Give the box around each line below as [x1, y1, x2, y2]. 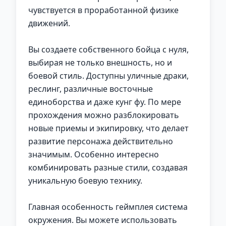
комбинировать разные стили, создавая [28, 162, 188, 173]
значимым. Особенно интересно [28, 149, 159, 160]
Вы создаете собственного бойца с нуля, [28, 44, 189, 55]
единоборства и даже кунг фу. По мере [28, 96, 181, 107]
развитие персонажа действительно [28, 136, 173, 147]
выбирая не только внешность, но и [28, 57, 172, 68]
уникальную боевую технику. [28, 175, 142, 186]
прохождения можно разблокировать [28, 109, 179, 121]
